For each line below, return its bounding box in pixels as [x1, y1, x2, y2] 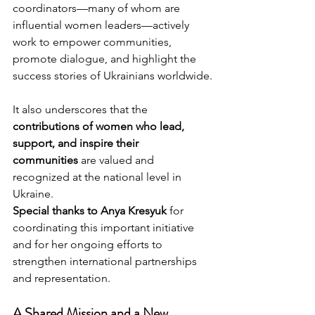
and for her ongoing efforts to [13, 238, 165, 252]
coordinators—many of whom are [13, 1, 183, 15]
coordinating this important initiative [13, 221, 197, 235]
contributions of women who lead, [13, 120, 187, 134]
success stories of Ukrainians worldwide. [13, 69, 212, 83]
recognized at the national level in [13, 170, 184, 184]
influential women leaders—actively [13, 18, 192, 32]
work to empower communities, [13, 35, 174, 49]
